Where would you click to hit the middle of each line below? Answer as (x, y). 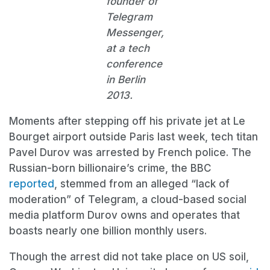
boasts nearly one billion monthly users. (108, 231)
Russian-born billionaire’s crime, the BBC (110, 168)
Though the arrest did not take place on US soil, (129, 256)
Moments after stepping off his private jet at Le (127, 121)
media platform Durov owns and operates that (124, 215)
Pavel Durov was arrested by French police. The (130, 152)
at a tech (128, 48)
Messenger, (135, 32)
